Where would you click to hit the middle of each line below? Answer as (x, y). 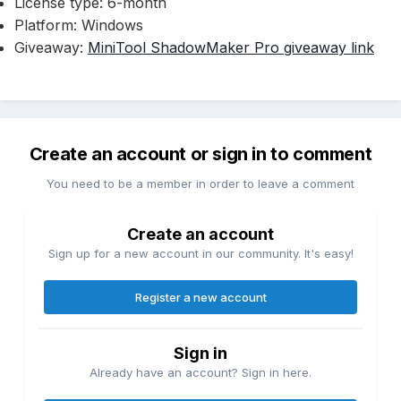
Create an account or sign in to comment (200, 154)
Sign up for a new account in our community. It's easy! (200, 254)
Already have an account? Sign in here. (200, 373)
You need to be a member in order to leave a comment (200, 184)
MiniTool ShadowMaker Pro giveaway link (231, 48)
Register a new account (200, 298)
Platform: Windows (79, 26)
